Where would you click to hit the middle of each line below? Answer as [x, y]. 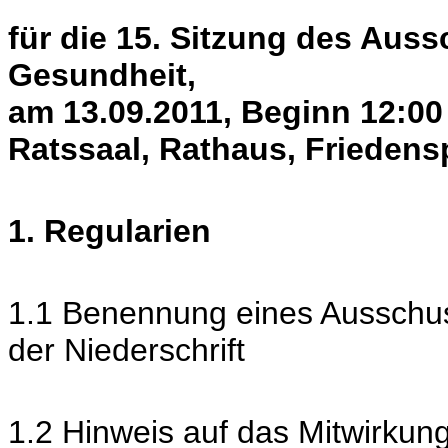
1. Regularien [109, 231]
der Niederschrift [126, 350]
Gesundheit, [102, 75]
